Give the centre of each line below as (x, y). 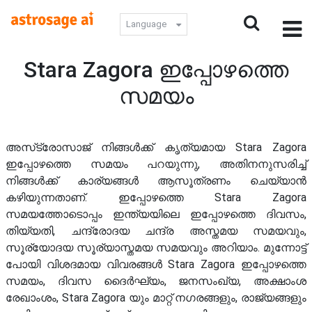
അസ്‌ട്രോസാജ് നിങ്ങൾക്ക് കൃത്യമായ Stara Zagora (156, 147)
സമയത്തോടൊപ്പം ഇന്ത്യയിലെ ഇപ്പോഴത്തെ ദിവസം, (156, 214)
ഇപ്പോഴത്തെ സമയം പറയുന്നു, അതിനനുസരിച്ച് (156, 164)
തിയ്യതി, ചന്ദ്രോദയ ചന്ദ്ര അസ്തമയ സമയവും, (156, 231)
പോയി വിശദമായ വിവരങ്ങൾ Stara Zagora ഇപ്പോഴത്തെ (156, 264)
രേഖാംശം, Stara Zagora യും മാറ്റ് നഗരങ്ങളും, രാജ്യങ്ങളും (156, 298)
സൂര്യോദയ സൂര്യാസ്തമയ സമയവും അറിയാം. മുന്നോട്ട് (156, 248)
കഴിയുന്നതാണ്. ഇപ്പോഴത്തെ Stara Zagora (156, 197)
